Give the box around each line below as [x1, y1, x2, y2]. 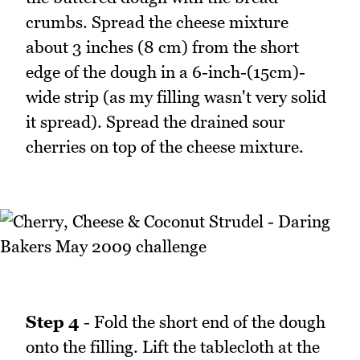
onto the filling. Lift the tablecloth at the [26, 336, 320, 357]
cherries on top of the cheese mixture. [26, 136, 304, 157]
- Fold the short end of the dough [80, 311, 325, 332]
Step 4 [26, 311, 80, 332]
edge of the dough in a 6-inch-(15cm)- [26, 61, 305, 82]
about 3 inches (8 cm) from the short [26, 36, 299, 57]
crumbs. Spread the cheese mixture [26, 11, 288, 32]
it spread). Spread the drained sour [26, 111, 285, 132]
